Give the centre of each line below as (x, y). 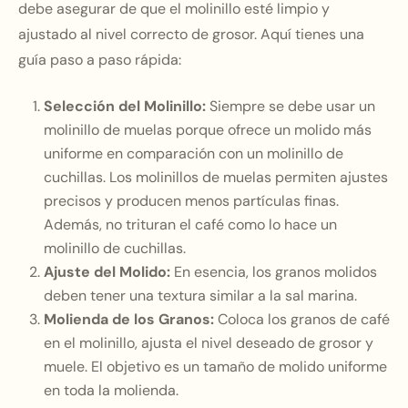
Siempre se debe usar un (291, 106)
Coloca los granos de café (302, 319)
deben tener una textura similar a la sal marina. (200, 296)
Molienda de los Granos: (129, 319)
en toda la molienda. (111, 390)
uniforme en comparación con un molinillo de (194, 153)
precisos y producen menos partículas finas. (191, 201)
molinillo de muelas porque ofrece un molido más (208, 130)
